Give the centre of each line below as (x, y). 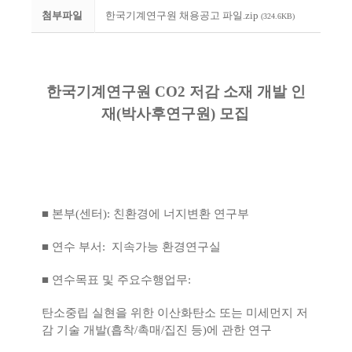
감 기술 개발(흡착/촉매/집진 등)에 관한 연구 (158, 330)
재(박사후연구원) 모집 (175, 114)
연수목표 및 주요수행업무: (123, 280)
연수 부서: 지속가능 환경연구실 (136, 247)
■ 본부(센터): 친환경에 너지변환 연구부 (145, 214)
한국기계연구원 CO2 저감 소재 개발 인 (176, 92)
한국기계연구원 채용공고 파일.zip (183, 16)
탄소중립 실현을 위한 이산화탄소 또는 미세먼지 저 (175, 313)
